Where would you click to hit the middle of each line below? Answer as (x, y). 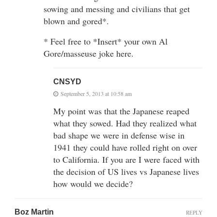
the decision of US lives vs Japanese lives (126, 171)
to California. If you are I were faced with (126, 159)
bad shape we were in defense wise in (119, 135)
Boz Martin (34, 212)
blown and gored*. (76, 21)
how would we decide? (93, 183)
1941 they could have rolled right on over (125, 147)
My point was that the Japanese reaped (121, 111)
